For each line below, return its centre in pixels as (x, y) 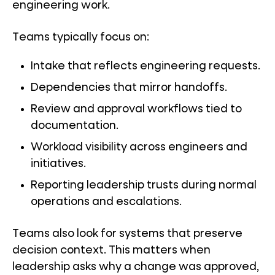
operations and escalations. (106, 202)
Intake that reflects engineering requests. (145, 66)
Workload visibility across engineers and (139, 147)
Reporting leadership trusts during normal (144, 185)
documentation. (75, 126)
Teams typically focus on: (81, 37)
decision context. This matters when (111, 250)
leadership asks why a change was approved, (136, 267)
